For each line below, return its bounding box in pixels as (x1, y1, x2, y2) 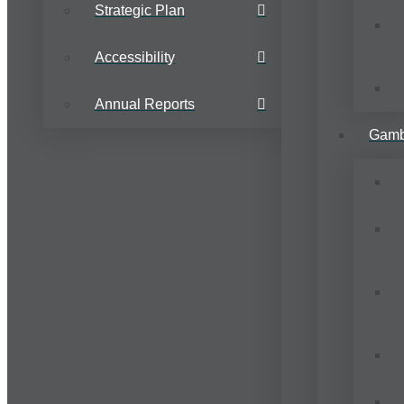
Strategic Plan (95, 3, 185, 19)
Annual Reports (95, 96, 195, 113)
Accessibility (95, 50, 175, 66)
